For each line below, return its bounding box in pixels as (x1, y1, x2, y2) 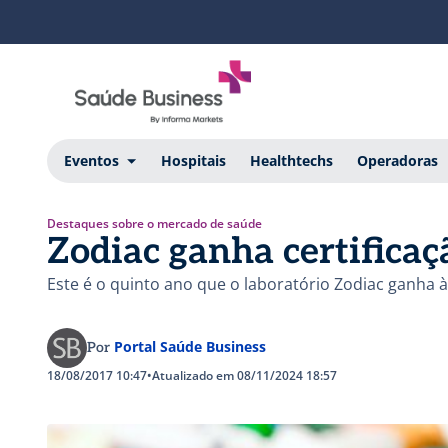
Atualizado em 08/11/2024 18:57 (152, 366, 337, 384)
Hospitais (160, 150, 226, 170)
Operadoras (356, 150, 438, 170)
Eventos (63, 150, 119, 170)
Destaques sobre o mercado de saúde (47, 214, 262, 232)
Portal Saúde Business (114, 336, 266, 356)
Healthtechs (249, 150, 333, 170)
